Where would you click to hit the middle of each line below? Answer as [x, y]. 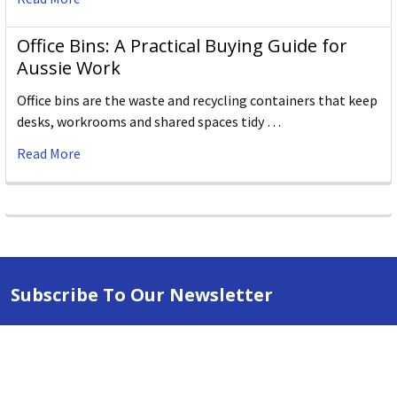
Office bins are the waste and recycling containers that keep [197, 101]
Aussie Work [69, 68]
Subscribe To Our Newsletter [142, 295]
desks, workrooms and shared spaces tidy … [149, 122]
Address [34, 359]
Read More [49, 154]
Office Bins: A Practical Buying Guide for [182, 46]
